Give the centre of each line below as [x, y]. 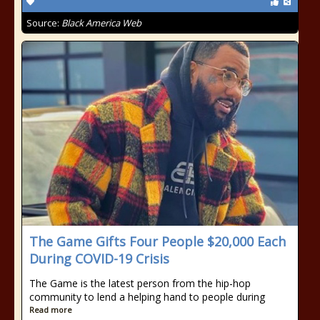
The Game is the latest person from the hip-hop [140, 283]
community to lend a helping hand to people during [147, 297]
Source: [44, 23]
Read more [51, 310]
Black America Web [101, 23]
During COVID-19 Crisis [99, 259]
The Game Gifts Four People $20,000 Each [157, 241]
